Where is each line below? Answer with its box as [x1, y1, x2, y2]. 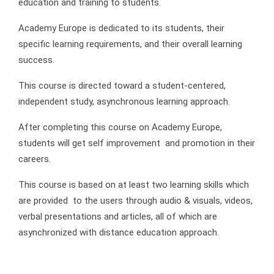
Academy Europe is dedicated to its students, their [18, 23, 224, 34]
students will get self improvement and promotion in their [18, 138, 255, 149]
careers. [18, 154, 51, 165]
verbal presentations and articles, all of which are [18, 211, 217, 223]
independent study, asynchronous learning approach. [18, 96, 230, 108]
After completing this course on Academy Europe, [18, 122, 222, 133]
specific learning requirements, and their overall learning [18, 39, 242, 50]
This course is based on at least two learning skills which [18, 179, 249, 191]
